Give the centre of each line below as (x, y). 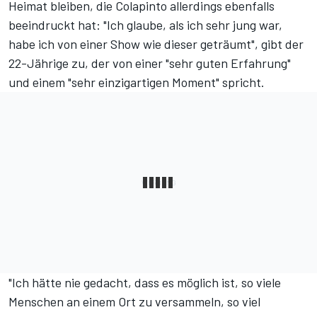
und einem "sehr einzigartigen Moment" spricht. (137, 82)
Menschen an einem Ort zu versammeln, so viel (134, 301)
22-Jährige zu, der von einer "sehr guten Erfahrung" (150, 63)
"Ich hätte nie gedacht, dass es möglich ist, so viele (145, 282)
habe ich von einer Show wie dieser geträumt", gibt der (156, 44)
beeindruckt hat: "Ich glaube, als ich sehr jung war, (145, 24)
